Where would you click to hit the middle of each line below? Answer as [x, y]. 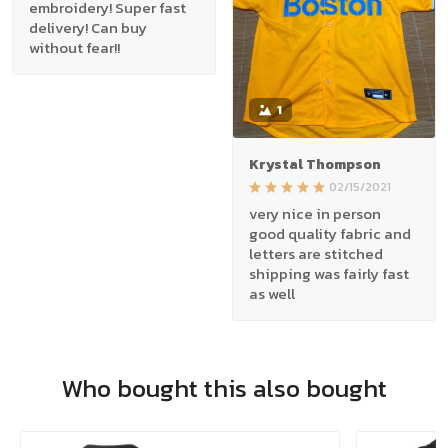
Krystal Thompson [315, 165]
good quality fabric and [330, 234]
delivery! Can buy [88, 27]
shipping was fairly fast [329, 274]
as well [272, 294]
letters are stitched [316, 254]
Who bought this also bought [224, 388]
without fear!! [74, 47]
